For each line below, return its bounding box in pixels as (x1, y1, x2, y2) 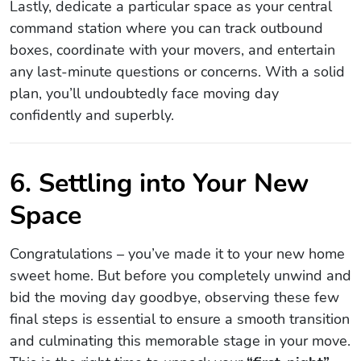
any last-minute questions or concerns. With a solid (10, 61, 345, 81)
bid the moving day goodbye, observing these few (10, 287, 339, 307)
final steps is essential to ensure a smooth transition (10, 309, 350, 329)
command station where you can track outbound (10, 18, 323, 38)
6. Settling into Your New (10, 165, 309, 201)
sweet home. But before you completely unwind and (10, 265, 351, 285)
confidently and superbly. (10, 105, 174, 125)
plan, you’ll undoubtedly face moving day (10, 83, 279, 103)
